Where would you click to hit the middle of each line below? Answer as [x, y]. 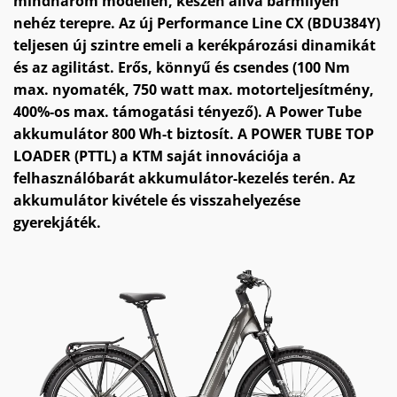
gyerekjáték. [57, 222]
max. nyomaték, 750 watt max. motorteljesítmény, [194, 89]
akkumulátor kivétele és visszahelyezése [157, 200]
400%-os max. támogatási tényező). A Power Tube [187, 111]
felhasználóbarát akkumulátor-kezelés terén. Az [184, 178]
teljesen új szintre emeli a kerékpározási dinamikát [195, 45]
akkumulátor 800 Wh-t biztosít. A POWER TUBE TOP [194, 133]
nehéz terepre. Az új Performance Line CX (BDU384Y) [197, 23]
